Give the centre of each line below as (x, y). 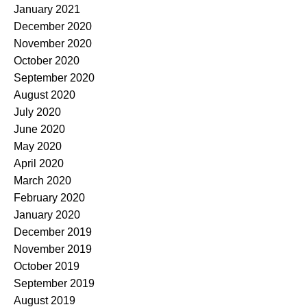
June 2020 (39, 130)
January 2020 (47, 215)
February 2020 (49, 198)
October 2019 (47, 267)
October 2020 (47, 61)
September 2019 (54, 284)
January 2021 (47, 10)
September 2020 (54, 78)
